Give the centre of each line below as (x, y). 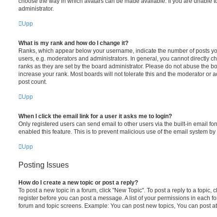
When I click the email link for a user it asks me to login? (95, 116)
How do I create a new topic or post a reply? (78, 182)
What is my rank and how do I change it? (73, 43)
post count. (33, 82)
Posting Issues (44, 165)
